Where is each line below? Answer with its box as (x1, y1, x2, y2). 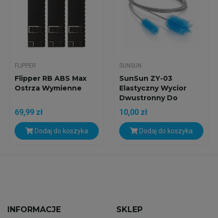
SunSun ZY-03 (119, 74, 172, 83)
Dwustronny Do (119, 93, 178, 103)
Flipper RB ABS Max (14, 74, 87, 83)
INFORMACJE (7, 205, 61, 215)
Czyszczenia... (119, 103, 172, 112)
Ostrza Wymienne (14, 84, 82, 93)
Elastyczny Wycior (119, 84, 186, 93)
